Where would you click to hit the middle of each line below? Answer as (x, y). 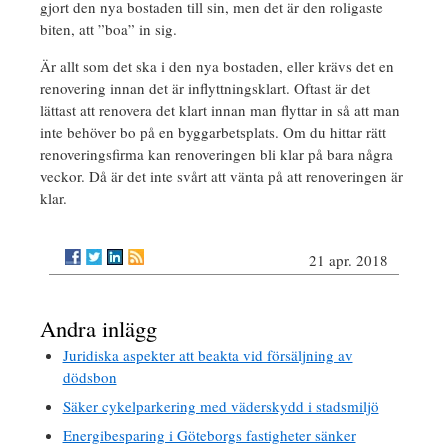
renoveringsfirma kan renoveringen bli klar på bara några (216, 154)
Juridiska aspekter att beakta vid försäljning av (207, 355)
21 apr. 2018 (348, 260)
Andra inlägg (98, 328)
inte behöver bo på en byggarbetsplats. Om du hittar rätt (213, 132)
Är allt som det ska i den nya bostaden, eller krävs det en (217, 66)
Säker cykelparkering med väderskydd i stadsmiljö (220, 406)
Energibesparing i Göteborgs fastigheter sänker (209, 435)
